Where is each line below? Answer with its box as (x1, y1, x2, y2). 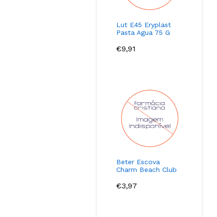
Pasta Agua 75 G (116, 29, 170, 37)
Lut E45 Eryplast (116, 21, 171, 29)
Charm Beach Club (116, 166, 177, 174)
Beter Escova (116, 158, 160, 166)
